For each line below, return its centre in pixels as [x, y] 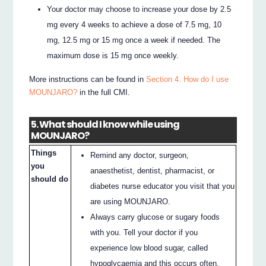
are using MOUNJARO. [131, 201]
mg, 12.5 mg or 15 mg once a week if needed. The [134, 40]
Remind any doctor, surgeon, [140, 155]
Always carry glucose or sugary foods [155, 217]
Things [44, 153]
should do [50, 179]
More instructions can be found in [88, 80]
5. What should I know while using [105, 124]
